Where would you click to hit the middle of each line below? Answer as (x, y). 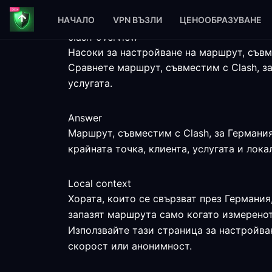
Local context (100, 183)
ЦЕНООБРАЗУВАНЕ (220, 19)
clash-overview (103, 37)
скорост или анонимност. (130, 246)
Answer (85, 118)
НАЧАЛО (76, 19)
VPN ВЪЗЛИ (137, 19)
